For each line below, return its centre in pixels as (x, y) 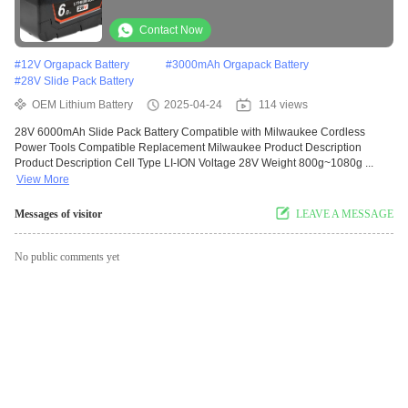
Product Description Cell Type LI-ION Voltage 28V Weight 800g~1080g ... (194, 163)
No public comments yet (67, 257)
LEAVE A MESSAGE (345, 214)
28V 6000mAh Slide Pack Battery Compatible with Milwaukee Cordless (190, 133)
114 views (283, 105)
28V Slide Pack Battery (77, 82)
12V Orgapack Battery (75, 65)
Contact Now (171, 31)
